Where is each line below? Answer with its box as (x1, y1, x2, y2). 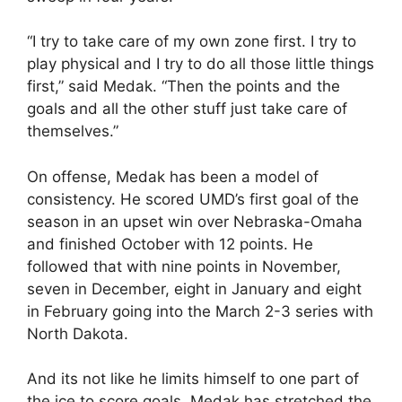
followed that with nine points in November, (27, 257, 341, 275)
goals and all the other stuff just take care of (27, 100, 347, 118)
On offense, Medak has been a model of (27, 167, 319, 186)
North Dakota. (27, 324, 128, 343)
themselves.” (27, 122, 118, 140)
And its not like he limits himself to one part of (27, 370, 359, 388)
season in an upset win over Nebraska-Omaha (27, 212, 363, 231)
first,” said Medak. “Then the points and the (27, 77, 340, 95)
